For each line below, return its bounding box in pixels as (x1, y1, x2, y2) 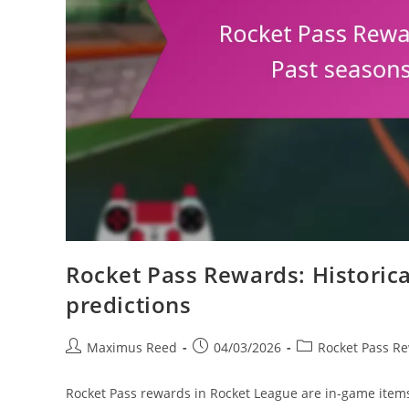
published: (192, 357, 257, 375)
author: (65, 357, 110, 375)
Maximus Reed (87, 339, 177, 357)
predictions (66, 289, 192, 320)
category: (296, 357, 351, 375)
